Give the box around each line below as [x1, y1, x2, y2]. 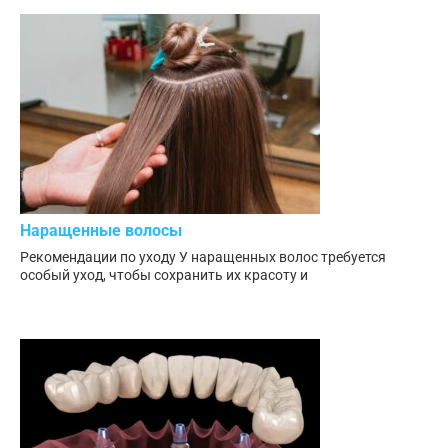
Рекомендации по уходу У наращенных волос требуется [20, 249, 386, 266]
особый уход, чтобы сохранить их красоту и [20, 267, 308, 284]
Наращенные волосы [20, 221, 182, 241]
